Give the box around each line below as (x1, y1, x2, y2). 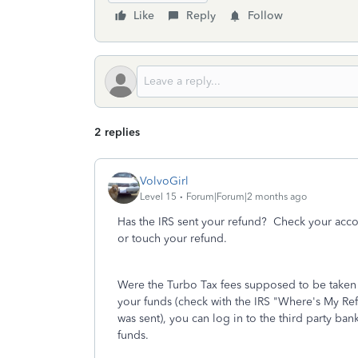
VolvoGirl (140, 173, 189, 188)
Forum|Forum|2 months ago (186, 190, 307, 202)
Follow (248, 9, 283, 22)
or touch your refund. (117, 232, 227, 245)
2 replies (94, 125, 140, 139)
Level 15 (140, 190, 177, 202)
